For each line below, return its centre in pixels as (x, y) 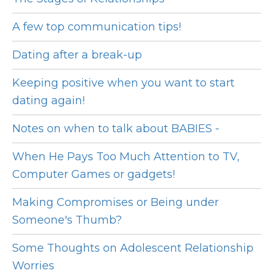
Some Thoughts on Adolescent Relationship (133, 248)
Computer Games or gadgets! (94, 175)
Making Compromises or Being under (115, 203)
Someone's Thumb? (67, 220)
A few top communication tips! (97, 27)
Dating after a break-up (77, 55)
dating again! (48, 101)
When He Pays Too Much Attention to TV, (126, 157)
